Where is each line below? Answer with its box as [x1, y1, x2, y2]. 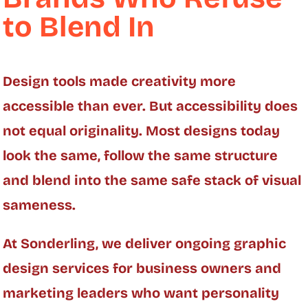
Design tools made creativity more [3, 72, 236, 89]
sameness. [3, 196, 76, 213]
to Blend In [3, 9, 155, 44]
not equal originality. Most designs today [3, 122, 280, 139]
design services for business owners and [3, 259, 282, 276]
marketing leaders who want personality [3, 284, 280, 301]
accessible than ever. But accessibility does [3, 97, 298, 114]
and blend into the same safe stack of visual [3, 171, 302, 188]
